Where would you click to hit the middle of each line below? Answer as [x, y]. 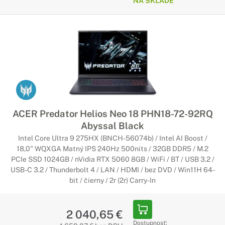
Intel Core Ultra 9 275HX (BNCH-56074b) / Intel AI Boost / [113, 138]
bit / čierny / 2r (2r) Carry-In [113, 180]
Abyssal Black [113, 126]
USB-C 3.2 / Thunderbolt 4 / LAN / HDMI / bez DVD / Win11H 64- [113, 170]
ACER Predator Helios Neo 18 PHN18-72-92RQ [113, 114]
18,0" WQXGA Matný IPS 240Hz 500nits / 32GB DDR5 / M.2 [113, 149]
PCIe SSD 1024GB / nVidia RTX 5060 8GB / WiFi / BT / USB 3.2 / [113, 159]
